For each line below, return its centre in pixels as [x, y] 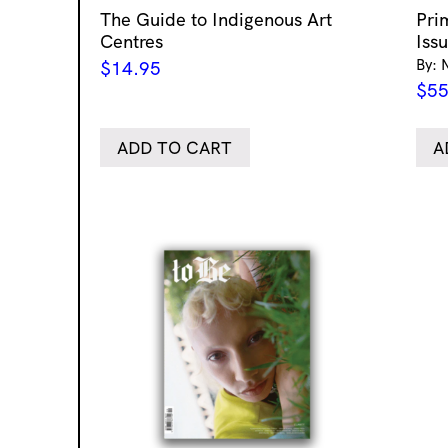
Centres [131, 41]
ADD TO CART [175, 147]
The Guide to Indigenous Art [216, 19]
